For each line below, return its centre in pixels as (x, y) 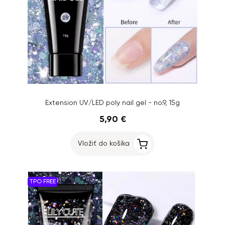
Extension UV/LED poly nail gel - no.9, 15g (113, 103)
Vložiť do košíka (104, 144)
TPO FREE (42, 182)
